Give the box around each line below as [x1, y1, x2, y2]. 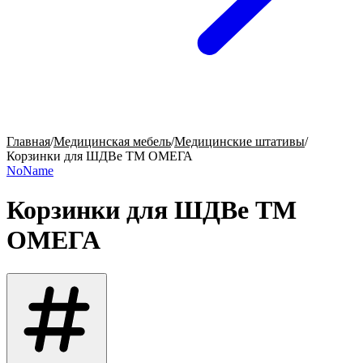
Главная [6, 135, 50, 148]
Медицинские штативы [174, 135, 305, 148]
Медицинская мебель [53, 135, 171, 148]
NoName [6, 164, 53, 177]
